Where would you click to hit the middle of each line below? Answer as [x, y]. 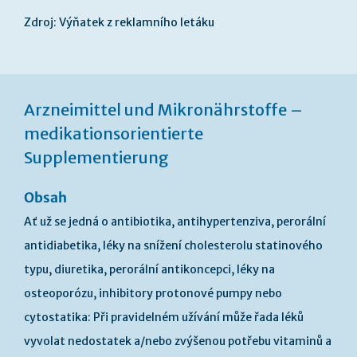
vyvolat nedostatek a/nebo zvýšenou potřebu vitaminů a [178, 341]
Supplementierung [96, 157]
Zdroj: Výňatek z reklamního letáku [119, 22]
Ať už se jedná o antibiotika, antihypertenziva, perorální [175, 222]
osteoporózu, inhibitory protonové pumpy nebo [153, 293]
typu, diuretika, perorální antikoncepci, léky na [149, 269]
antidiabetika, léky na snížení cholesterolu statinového [173, 245]
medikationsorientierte [114, 133]
